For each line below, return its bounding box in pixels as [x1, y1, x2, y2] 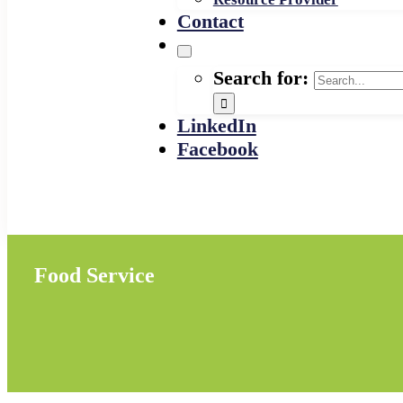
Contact [176, 10, 244, 32]
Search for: [212, 67, 309, 89]
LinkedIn [176, 114, 256, 137]
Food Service [33, 264, 155, 287]
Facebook [176, 138, 258, 160]
